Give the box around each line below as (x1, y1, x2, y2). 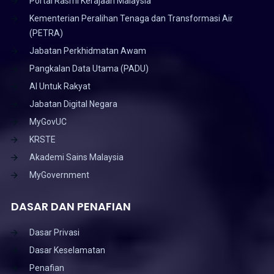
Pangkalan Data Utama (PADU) (29, 64, 149, 74)
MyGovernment (29, 170, 89, 180)
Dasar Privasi (29, 228, 80, 238)
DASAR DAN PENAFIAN (10, 199, 131, 215)
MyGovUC (29, 117, 67, 127)
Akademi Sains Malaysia (29, 152, 124, 163)
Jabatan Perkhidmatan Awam (29, 46, 146, 56)
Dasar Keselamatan (29, 245, 105, 256)
